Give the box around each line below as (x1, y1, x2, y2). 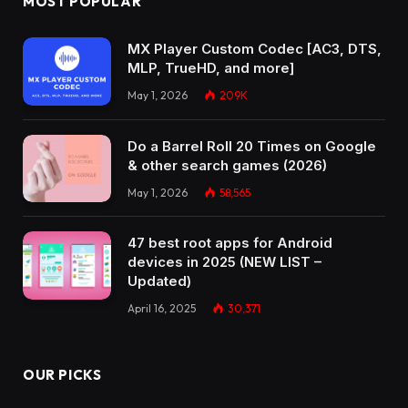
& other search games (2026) (127, 156, 327, 174)
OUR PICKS (23, 366, 102, 384)
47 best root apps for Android (127, 234, 332, 252)
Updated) (127, 272, 191, 291)
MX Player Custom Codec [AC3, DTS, (127, 40, 382, 58)
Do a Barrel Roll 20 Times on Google (127, 137, 376, 155)
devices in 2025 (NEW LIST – (127, 253, 321, 271)
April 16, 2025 (127, 301, 196, 316)
